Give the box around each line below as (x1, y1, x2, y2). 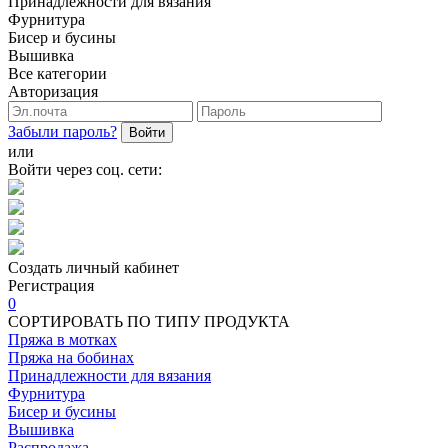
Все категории (8, 65, 107, 82)
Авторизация (8, 83, 98, 100)
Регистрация (8, 277, 94, 294)
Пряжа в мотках (8, 331, 117, 348)
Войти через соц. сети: (8, 161, 162, 178)
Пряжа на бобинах (8, 349, 134, 366)
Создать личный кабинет (8, 259, 179, 276)
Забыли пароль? (8, 123, 117, 140)
